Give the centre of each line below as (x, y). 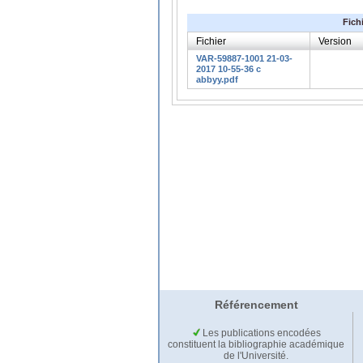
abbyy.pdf (217, 79)
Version (335, 41)
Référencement (256, 305)
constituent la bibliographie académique (256, 345)
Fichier (211, 41)
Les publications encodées (260, 333)
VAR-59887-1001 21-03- (244, 58)
